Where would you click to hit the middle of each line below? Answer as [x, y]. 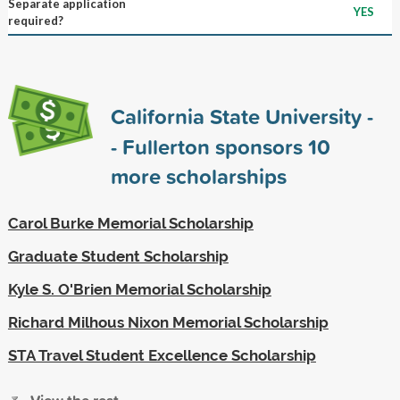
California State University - [242, 116]
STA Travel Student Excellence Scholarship [162, 355]
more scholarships [198, 175]
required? [35, 20]
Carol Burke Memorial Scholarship [130, 223]
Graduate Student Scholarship [118, 256]
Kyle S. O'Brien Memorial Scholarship [139, 289]
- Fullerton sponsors [209, 146]
